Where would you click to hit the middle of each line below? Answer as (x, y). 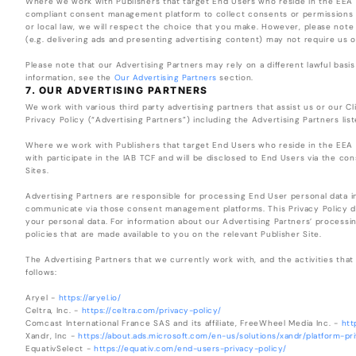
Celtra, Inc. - (54, 311)
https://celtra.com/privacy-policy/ (151, 311)
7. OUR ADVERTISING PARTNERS (117, 91)
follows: (41, 273)
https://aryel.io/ (90, 298)
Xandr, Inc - (52, 336)
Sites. (37, 171)
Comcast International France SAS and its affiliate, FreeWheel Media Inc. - (184, 323)
